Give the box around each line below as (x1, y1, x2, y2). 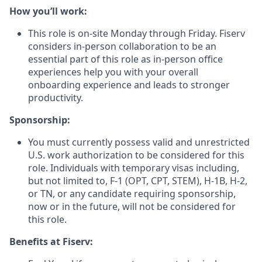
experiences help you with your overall (28, 65, 198, 78)
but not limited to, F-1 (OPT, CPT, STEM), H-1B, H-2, (28, 174, 247, 187)
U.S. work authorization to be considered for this (28, 149, 244, 161)
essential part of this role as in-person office (28, 53, 223, 65)
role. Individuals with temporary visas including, (28, 161, 239, 174)
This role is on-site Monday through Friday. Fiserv (28, 27, 245, 40)
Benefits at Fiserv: (9, 235, 93, 248)
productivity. (28, 91, 83, 104)
